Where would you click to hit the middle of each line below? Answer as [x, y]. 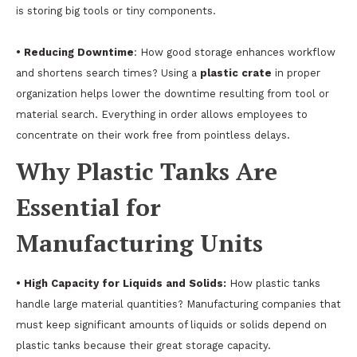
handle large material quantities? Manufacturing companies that [178, 304]
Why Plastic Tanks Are [147, 171]
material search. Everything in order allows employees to [162, 114]
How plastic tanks [273, 283]
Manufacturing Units [139, 243]
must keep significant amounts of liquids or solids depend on [171, 325]
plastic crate [236, 73]
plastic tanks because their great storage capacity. [143, 345]
